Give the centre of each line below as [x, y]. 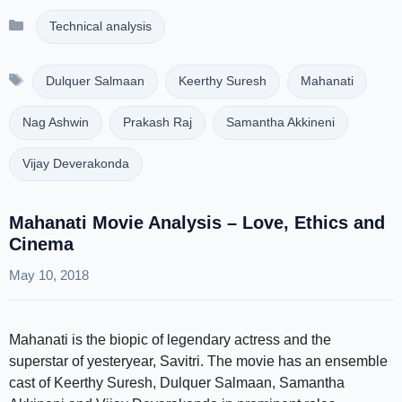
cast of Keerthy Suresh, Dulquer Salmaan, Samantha [177, 383]
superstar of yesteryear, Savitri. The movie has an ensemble [198, 361]
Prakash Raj [157, 122]
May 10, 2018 [49, 275]
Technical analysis [100, 26]
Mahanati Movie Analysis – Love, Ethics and [197, 223]
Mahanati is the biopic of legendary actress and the [170, 340]
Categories [66, 19]
